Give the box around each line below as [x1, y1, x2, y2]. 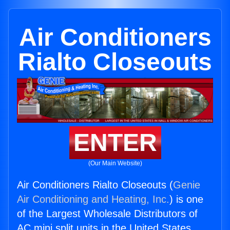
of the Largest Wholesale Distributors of [17, 208, 198, 220]
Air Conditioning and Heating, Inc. [17, 194, 169, 205]
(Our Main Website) [88, 160, 142, 167]
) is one [169, 194, 203, 205]
